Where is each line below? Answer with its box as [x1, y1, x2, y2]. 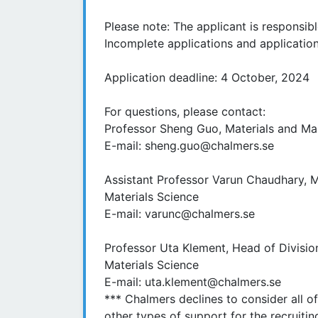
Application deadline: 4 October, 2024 [104, 70, 313, 85]
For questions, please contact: [104, 104, 269, 119]
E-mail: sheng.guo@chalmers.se [104, 138, 274, 153]
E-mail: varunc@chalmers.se [104, 207, 255, 221]
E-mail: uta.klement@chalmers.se [104, 275, 281, 290]
